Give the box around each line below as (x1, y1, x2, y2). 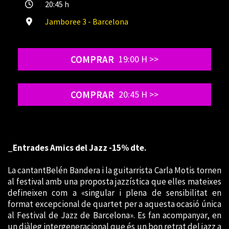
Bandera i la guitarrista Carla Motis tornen (67, 165, 221, 176)
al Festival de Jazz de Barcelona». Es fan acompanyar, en (8, 210, 221, 221)
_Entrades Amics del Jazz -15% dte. (8, 142, 147, 154)
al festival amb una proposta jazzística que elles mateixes (8, 176, 221, 188)
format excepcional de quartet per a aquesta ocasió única (8, 198, 221, 210)
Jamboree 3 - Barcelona (45, 16, 128, 27)
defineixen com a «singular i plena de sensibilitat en (8, 187, 221, 199)
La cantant (8, 165, 47, 176)
